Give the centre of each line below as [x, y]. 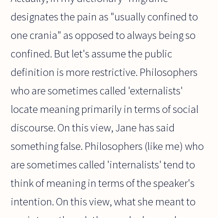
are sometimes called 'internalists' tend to [103, 165]
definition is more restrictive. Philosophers [104, 72]
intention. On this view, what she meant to [103, 202]
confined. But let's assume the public [92, 54]
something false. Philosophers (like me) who [108, 146]
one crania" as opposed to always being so [103, 35]
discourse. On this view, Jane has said [93, 128]
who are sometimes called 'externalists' [97, 91]
